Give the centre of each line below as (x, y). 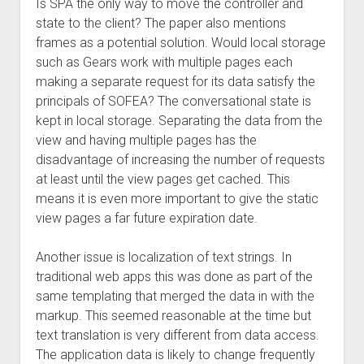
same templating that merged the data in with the (175, 296)
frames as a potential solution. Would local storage (180, 43)
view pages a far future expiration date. (146, 218)
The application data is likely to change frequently (175, 355)
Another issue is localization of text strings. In (163, 257)
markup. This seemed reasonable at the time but (173, 316)
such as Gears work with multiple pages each (164, 62)
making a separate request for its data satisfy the (175, 82)
